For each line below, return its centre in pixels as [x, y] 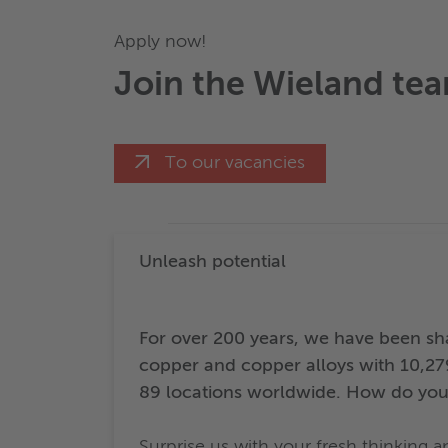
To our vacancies [235, 163]
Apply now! [160, 42]
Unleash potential [212, 262]
